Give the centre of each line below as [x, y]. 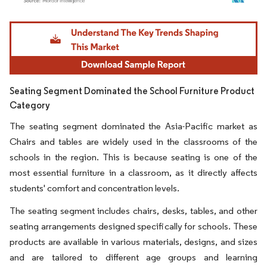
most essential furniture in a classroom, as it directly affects [133, 172]
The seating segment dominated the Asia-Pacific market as [133, 126]
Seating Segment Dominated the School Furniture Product [132, 91]
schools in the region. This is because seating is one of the [133, 157]
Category [30, 105]
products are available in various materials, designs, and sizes [133, 241]
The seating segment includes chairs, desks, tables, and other [133, 210]
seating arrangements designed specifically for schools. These [133, 226]
